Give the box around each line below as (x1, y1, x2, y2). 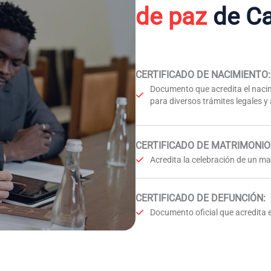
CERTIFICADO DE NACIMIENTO (135, 69, 268, 80)
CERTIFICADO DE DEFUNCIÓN (135, 192, 263, 204)
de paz (135, 2, 207, 31)
